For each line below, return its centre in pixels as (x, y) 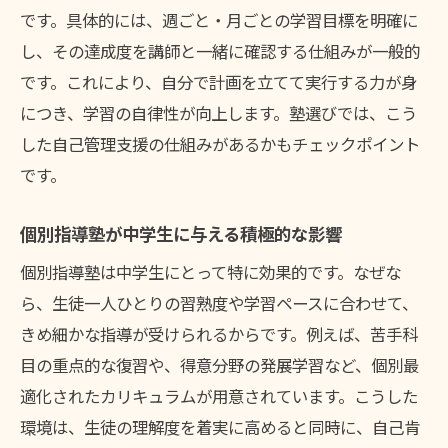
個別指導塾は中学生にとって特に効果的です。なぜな (210, 272)
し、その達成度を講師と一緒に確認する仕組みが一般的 (220, 51)
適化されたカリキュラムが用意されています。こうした (219, 396)
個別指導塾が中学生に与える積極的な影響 (181, 234)
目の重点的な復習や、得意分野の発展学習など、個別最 (219, 365)
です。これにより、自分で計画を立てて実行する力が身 (218, 82)
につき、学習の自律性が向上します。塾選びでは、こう (218, 113)
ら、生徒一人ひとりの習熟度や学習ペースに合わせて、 (219, 303)
